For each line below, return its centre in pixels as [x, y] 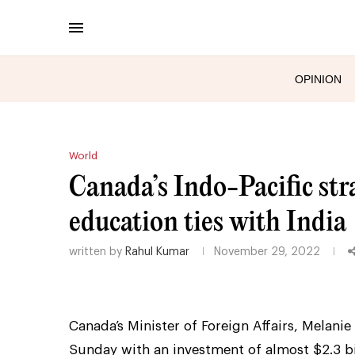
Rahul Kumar [157, 252]
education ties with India [208, 222]
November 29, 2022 [267, 252]
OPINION [318, 79]
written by [97, 252]
